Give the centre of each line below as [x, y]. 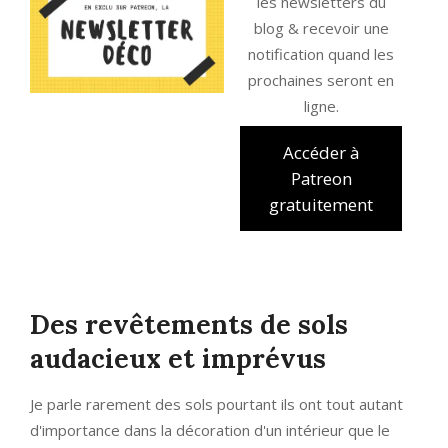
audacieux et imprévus [178, 359]
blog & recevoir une [321, 27]
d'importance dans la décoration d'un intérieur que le [210, 430]
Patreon [321, 178]
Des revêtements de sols [189, 325]
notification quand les [321, 53]
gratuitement [321, 204]
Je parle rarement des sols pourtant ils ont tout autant [216, 404]
